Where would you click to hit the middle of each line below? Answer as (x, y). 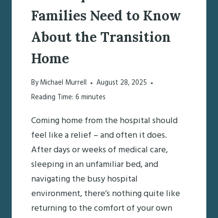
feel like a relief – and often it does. (99, 136)
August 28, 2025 (122, 83)
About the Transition (101, 37)
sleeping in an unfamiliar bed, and (95, 165)
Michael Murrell (64, 83)
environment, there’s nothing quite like (106, 194)
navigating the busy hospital (84, 180)
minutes (93, 98)
